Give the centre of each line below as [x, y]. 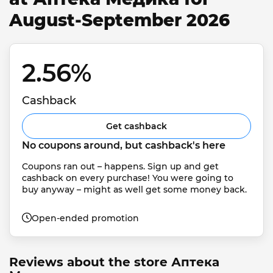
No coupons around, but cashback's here [124, 145]
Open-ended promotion [85, 218]
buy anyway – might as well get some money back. [134, 189]
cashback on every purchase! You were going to [129, 178]
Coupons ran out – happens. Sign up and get [122, 166]
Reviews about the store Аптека [114, 262]
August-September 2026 [119, 20]
